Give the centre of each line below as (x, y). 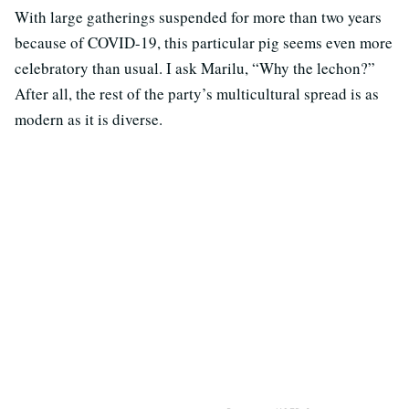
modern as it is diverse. (91, 119)
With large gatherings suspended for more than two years (198, 16)
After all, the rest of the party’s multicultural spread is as (197, 93)
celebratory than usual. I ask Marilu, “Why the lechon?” (195, 68)
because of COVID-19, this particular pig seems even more (204, 42)
